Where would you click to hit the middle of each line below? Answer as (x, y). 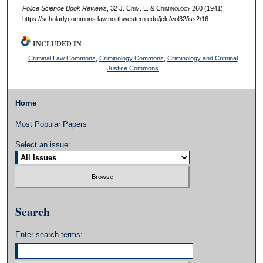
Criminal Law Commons (62, 58)
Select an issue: (43, 144)
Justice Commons (133, 68)
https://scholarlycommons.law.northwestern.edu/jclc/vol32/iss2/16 (115, 18)
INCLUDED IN (58, 43)
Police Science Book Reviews (64, 8)
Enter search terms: (49, 235)
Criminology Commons (131, 58)
